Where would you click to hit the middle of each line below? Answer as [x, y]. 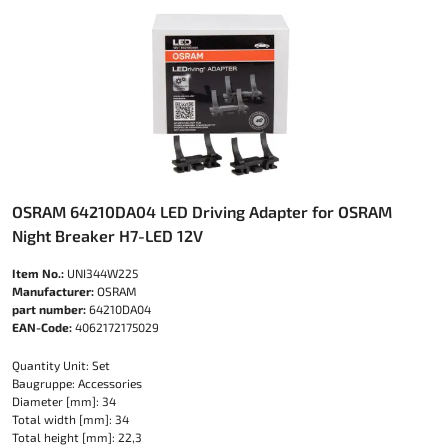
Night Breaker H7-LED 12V [107, 236]
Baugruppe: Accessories [77, 383]
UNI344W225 [101, 273]
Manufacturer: [53, 291]
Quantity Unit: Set [61, 365]
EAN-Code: [42, 327]
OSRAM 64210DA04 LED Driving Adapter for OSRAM [202, 212]
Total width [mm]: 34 [70, 419]
